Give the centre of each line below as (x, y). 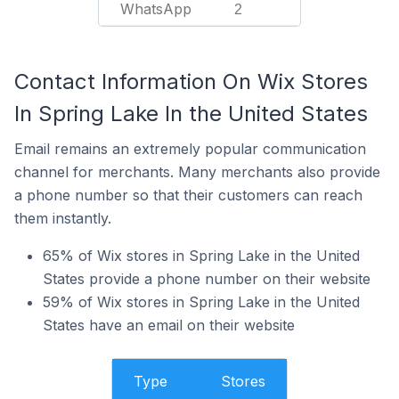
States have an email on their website (169, 325)
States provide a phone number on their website (207, 279)
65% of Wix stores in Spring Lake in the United (201, 256)
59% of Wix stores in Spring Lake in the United (201, 302)
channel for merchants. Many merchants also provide (197, 172)
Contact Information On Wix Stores (191, 81)
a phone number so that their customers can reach (188, 195)
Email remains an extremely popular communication (190, 149)
